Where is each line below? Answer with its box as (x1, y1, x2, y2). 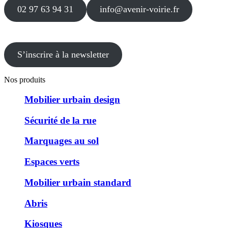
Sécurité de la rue (24, 115, 96, 126)
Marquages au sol (24, 135, 99, 147)
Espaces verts (24, 156, 79, 167)
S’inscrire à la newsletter (17, 49, 109, 60)
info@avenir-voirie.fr (99, 4, 179, 15)
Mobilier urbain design (24, 94, 120, 105)
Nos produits (4, 75, 45, 84)
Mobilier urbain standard (24, 177, 131, 188)
